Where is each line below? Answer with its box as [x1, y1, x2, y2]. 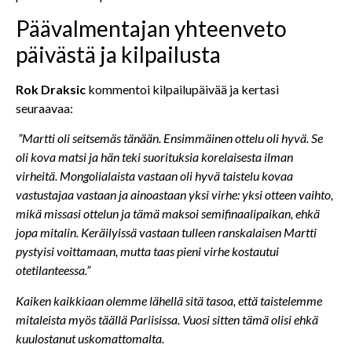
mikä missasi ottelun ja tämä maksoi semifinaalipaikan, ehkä [16, 206, 320, 222]
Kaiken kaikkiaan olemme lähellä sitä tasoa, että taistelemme [16, 292, 322, 308]
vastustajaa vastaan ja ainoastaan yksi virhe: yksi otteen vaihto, [16, 187, 333, 203]
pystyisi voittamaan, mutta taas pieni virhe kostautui [16, 244, 279, 259]
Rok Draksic [16, 82, 88, 97]
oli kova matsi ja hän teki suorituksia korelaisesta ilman [16, 149, 293, 165]
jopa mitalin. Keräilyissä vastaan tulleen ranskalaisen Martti [16, 225, 317, 240]
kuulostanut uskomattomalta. [16, 330, 164, 346]
